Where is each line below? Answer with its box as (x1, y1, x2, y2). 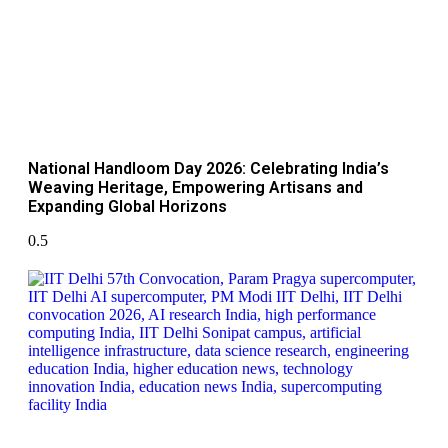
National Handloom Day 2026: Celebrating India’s (28, 159, 389, 179)
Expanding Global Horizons (28, 197, 227, 217)
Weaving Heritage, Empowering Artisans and (28, 178, 363, 198)
